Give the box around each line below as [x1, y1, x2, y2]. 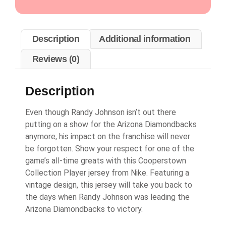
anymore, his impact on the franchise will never [25, 132, 190, 142]
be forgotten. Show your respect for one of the [25, 144, 194, 154]
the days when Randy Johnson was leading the [25, 192, 190, 202]
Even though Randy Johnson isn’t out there [25, 107, 176, 118]
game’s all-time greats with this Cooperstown [25, 156, 186, 166]
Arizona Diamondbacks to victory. [25, 204, 143, 214]
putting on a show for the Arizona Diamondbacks [25, 120, 197, 130]
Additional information [99, 33, 191, 44]
